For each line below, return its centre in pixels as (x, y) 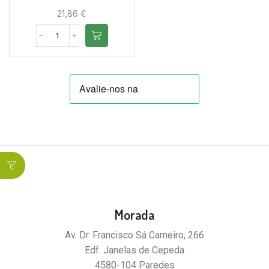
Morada (134, 214)
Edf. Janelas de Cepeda (134, 250)
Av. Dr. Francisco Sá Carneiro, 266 (134, 235)
